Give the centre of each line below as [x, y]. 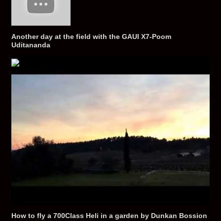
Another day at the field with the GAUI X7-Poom [91, 37]
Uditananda [31, 45]
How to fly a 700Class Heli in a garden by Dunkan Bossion [109, 216]
